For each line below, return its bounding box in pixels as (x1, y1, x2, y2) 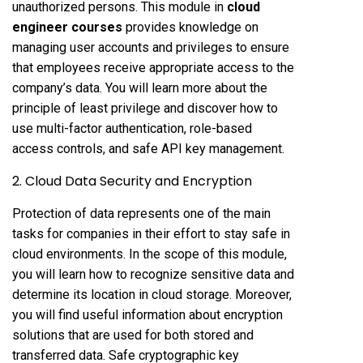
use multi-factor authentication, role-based (12, 120, 252, 136)
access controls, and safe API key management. (12, 140, 284, 156)
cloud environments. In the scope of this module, (12, 246, 287, 262)
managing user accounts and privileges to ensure (12, 39, 289, 55)
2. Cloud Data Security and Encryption (12, 171, 252, 190)
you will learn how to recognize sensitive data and (12, 266, 294, 282)
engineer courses (12, 19, 122, 35)
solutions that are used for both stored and (12, 327, 254, 343)
